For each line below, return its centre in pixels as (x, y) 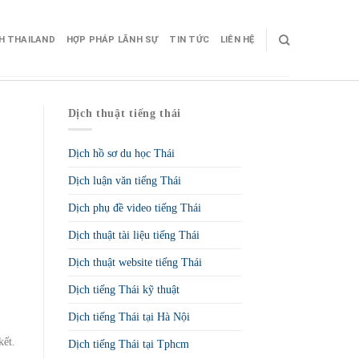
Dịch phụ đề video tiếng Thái (134, 208)
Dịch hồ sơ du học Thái (121, 153)
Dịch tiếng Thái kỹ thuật (123, 289)
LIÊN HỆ (237, 40)
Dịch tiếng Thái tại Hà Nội (129, 317)
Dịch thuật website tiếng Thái (135, 262)
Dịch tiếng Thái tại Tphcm (128, 344)
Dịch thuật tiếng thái (125, 113)
